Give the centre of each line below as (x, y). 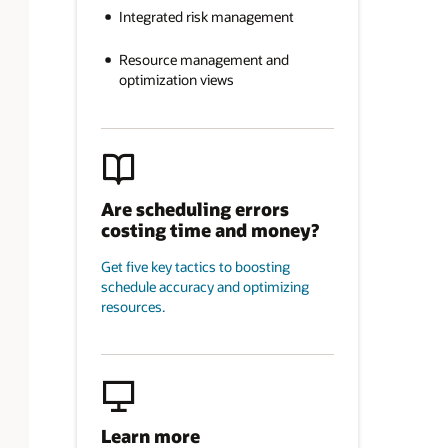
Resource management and (203, 60)
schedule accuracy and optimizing (204, 287)
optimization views (176, 80)
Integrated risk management (206, 17)
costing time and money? (209, 229)
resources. (132, 307)
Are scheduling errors (194, 208)
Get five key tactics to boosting (195, 267)
